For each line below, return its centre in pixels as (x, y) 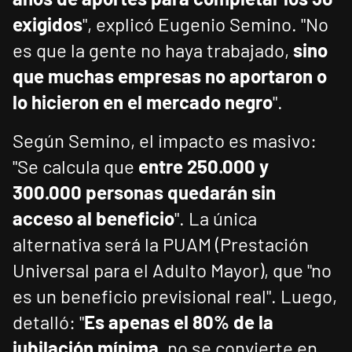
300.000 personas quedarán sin (144, 192)
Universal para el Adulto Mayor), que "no (172, 270)
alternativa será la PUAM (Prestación (161, 244)
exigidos (48, 24)
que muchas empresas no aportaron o (170, 76)
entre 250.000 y (203, 167)
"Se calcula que (75, 167)
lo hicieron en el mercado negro (143, 102)
